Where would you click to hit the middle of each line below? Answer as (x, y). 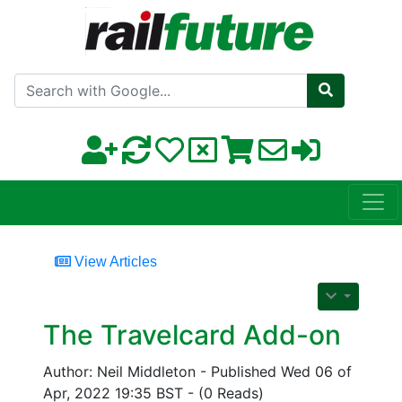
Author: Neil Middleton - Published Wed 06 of (197, 372)
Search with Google (245, 80)
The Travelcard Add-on (192, 335)
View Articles (114, 262)
